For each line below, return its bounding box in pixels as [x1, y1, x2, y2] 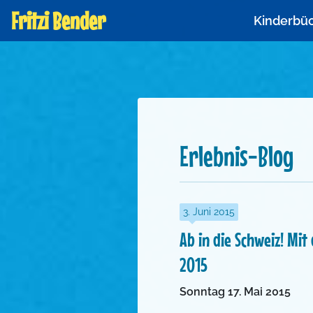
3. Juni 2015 [183, 206, 235, 217]
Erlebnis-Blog [180, 140, 293, 174]
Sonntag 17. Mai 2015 [180, 285, 291, 298]
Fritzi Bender [11, 6, 105, 36]
